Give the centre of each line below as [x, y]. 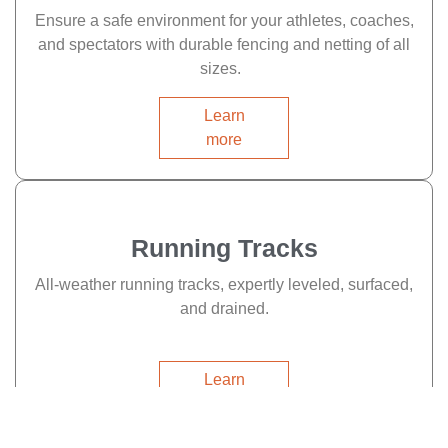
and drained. [224, 308]
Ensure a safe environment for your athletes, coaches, [224, 20]
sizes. [224, 68]
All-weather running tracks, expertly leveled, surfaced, [224, 284]
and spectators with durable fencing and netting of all [224, 44]
